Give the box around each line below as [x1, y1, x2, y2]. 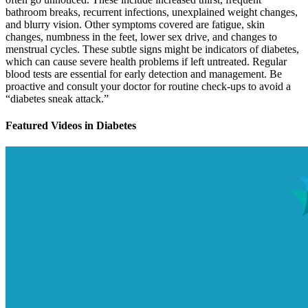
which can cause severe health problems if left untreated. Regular [5, 55, 287, 67]
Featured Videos [5, 119, 85, 131]
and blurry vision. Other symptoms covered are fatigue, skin [5, 18, 265, 30]
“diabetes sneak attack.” [5, 92, 109, 104]
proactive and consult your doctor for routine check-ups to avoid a [5, 80, 291, 92]
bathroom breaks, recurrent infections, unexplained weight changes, [5, 5, 298, 18]
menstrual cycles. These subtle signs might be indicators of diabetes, [5, 43, 299, 55]
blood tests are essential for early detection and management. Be [5, 67, 282, 80]
